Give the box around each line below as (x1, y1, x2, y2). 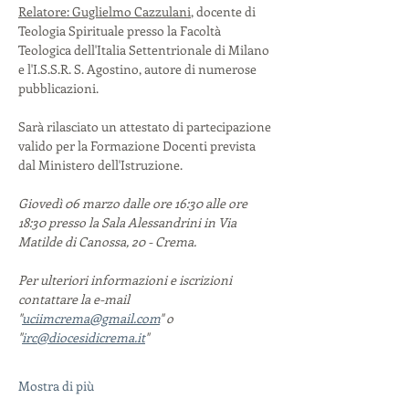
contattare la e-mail (18, 290, 132, 308)
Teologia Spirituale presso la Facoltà (18, 22, 224, 39)
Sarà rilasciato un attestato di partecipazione (18, 118, 274, 135)
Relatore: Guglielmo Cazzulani (18, 3, 191, 20)
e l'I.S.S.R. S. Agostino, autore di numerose (18, 60, 259, 78)
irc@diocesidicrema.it (22, 329, 145, 346)
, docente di (191, 3, 258, 20)
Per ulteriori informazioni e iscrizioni (18, 271, 235, 288)
